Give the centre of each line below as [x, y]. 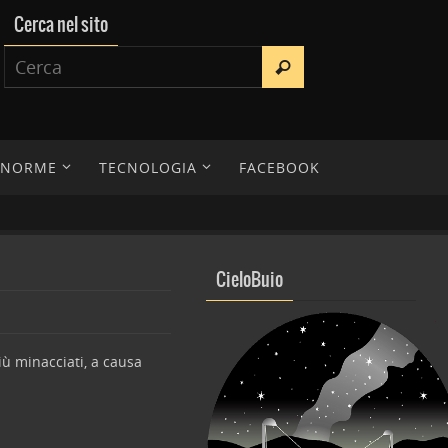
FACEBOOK [279, 167]
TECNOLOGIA [148, 167]
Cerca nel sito [61, 25]
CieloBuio [249, 280]
